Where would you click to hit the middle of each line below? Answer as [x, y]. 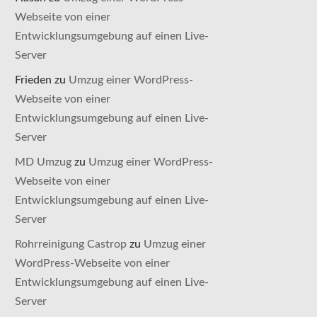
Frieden [34, 80]
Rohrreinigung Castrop [71, 244]
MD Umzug [44, 162]
